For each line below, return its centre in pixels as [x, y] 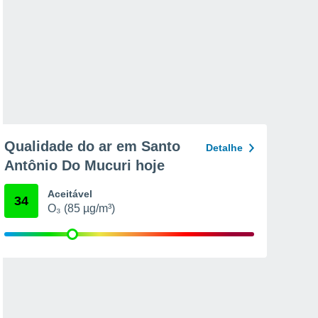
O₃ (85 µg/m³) [81, 208]
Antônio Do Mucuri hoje [84, 165]
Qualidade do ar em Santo [92, 146]
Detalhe [224, 148]
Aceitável [70, 194]
